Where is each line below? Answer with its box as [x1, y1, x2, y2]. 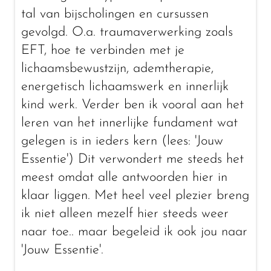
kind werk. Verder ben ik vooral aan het [21, 98, 244, 112]
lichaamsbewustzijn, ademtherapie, [21, 62, 214, 76]
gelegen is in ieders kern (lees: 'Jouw [21, 134, 223, 148]
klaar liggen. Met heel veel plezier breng [21, 189, 249, 203]
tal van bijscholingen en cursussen [21, 7, 209, 21]
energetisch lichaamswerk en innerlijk [21, 80, 229, 94]
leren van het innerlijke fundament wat [21, 116, 238, 130]
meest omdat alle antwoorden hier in [21, 171, 227, 184]
